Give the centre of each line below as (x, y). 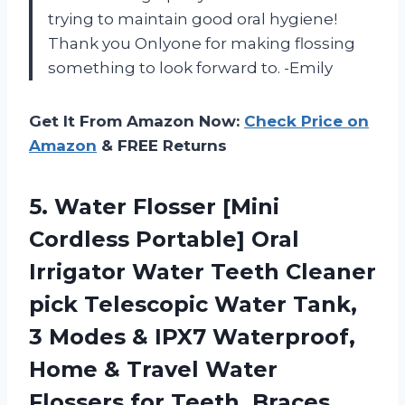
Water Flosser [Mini (167, 207)
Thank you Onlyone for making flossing (202, 44)
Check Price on (306, 122)
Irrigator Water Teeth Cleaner (202, 272)
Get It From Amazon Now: (137, 122)
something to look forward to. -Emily (190, 68)
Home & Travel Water (153, 370)
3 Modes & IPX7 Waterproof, (192, 337)
